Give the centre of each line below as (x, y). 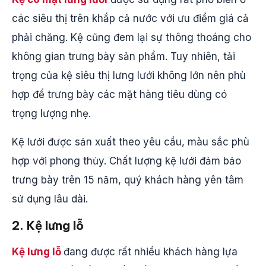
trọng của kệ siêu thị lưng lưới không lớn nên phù (129, 75)
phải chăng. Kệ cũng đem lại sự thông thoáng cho (132, 37)
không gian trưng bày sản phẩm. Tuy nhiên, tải (123, 56)
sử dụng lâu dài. (50, 199)
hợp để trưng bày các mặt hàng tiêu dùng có (119, 94)
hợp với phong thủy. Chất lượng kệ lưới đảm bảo (126, 161)
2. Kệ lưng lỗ (48, 225)
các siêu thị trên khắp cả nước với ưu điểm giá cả (130, 18)
